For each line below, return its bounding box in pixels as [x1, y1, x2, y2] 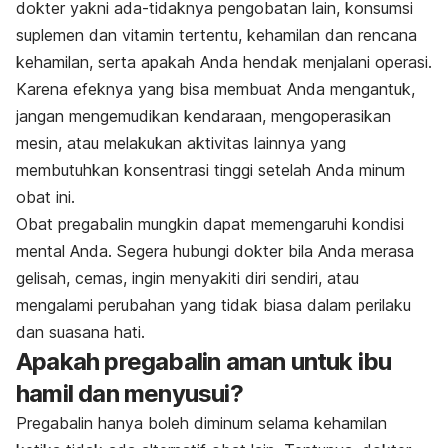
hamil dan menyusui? [16, 378, 243, 408]
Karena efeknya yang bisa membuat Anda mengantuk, [16, 78, 415, 99]
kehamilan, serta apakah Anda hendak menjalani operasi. [16, 51, 432, 72]
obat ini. [16, 186, 75, 207]
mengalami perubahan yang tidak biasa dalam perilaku [16, 294, 411, 315]
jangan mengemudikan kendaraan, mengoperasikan [16, 105, 391, 126]
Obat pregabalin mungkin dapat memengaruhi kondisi [16, 213, 404, 234]
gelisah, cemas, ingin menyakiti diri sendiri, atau [16, 267, 359, 288]
